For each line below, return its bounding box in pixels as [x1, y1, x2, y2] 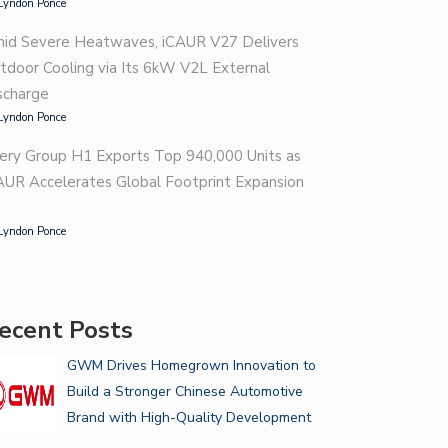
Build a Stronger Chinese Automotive [66, 381, 303, 401]
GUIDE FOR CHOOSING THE [232, 308, 414, 328]
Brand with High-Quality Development [66, 407, 311, 427]
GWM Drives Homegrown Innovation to [66, 355, 316, 375]
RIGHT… [232, 334, 288, 354]
